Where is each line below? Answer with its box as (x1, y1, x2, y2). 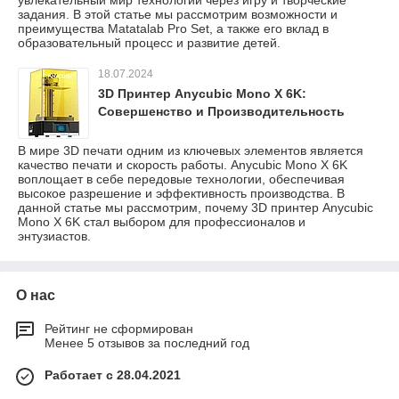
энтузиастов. (18, 228, 91, 243)
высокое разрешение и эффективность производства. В (18, 185, 345, 200)
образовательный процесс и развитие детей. (18, 35, 281, 50)
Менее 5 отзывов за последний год (45, 335, 249, 350)
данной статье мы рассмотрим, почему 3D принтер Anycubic (18, 199, 373, 215)
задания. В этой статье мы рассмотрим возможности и (18, 6, 338, 21)
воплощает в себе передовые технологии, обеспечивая (18, 171, 345, 186)
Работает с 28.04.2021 (45, 367, 181, 382)
